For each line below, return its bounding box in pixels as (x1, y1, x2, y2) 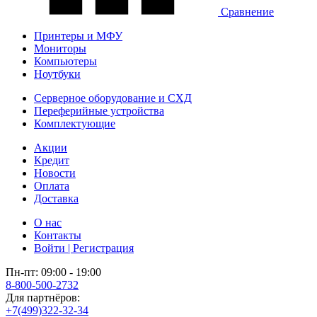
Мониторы (34, 42, 86, 54)
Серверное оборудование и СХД (34, 91, 192, 104)
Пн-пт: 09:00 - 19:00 (6, 265, 101, 278)
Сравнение (218, 5, 274, 18)
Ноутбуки (34, 67, 81, 80)
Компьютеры (34, 54, 97, 67)
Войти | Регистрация (34, 241, 134, 254)
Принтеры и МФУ (34, 29, 122, 42)
